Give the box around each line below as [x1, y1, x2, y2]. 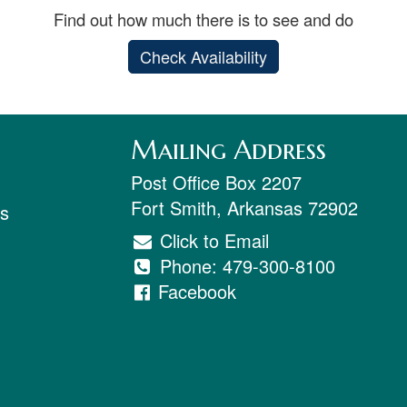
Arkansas [227, 194, 303, 222]
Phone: [154, 253, 223, 280]
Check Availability [140, 45, 267, 69]
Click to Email [154, 227, 269, 254]
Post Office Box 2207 [131, 169, 302, 196]
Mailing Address [131, 134, 326, 167]
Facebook [157, 278, 236, 305]
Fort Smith [131, 194, 216, 222]
